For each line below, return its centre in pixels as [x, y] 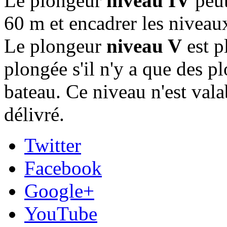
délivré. [34, 114]
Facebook [63, 168]
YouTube [61, 213]
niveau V [144, 46]
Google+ [59, 191]
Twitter [53, 145]
